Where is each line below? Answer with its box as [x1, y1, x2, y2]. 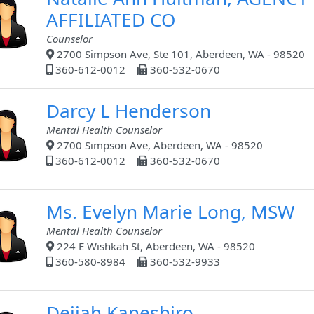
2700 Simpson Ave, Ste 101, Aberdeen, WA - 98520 [54, 47, 305, 62]
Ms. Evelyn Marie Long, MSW [46, 199, 294, 225]
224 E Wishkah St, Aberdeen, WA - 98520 [54, 239, 255, 254]
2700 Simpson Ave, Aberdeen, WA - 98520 [54, 138, 263, 153]
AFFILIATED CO [46, 7, 176, 33]
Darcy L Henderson [46, 98, 211, 124]
